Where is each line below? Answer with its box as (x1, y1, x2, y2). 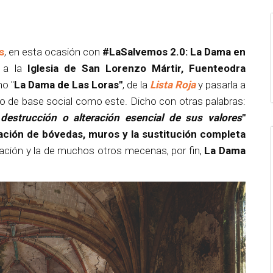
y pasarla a (196, 79, 246, 91)
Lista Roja (150, 79, 196, 91)
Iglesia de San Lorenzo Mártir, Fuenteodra (27, 62, 246, 74)
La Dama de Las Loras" (14, 79, 122, 91)
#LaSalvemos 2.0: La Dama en (102, 46, 246, 58)
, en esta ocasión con (4, 46, 102, 58)
